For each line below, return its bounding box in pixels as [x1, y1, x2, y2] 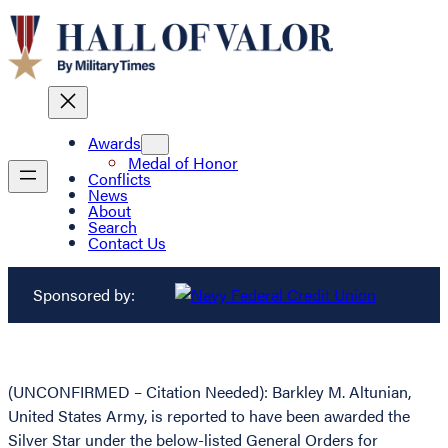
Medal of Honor [128, 151, 238, 175]
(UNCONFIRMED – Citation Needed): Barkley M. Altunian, [8, 380, 411, 404]
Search [88, 215, 137, 239]
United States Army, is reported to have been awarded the [8, 404, 410, 428]
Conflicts [88, 167, 151, 191]
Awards [88, 131, 141, 155]
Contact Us [88, 231, 166, 255]
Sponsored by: [32, 283, 135, 307]
